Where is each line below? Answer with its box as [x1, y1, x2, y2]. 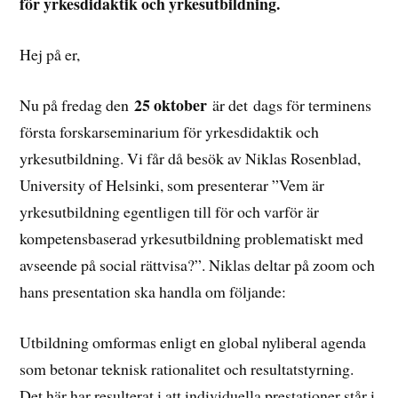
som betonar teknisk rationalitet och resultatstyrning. [20, 357, 354, 379]
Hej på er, [20, 43, 81, 65]
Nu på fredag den [20, 93, 135, 115]
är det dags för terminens [207, 93, 372, 115]
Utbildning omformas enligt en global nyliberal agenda [20, 330, 367, 353]
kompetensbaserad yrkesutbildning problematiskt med [20, 227, 364, 249]
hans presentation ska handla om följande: [20, 280, 287, 302]
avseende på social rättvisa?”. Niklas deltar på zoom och [20, 253, 376, 275]
